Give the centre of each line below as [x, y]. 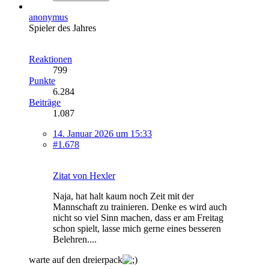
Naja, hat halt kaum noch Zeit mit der [123, 196]
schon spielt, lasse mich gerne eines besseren [137, 228]
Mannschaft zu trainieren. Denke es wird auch [140, 207]
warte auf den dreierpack [76, 259]
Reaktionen [50, 59]
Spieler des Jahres [62, 28]
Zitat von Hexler [84, 175]
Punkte [42, 80]
